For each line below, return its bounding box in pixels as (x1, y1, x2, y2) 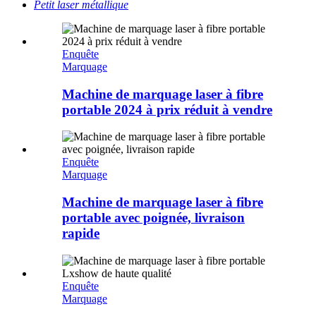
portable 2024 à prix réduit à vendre (62, 102, 272, 117)
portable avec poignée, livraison (62, 209, 245, 225)
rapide (62, 225, 99, 241)
